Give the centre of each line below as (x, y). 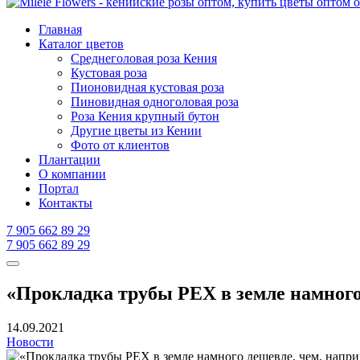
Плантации (70, 160)
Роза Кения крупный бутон (145, 117)
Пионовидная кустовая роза (147, 88)
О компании (72, 174)
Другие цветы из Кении (136, 131)
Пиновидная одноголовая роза (155, 102)
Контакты (65, 203)
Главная (60, 30)
